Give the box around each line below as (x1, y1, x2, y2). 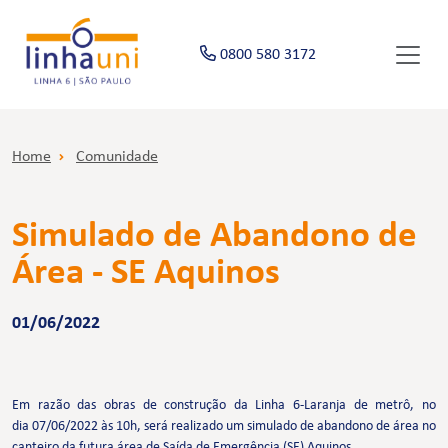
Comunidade (76, 149, 158, 166)
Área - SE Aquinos (12, 255, 280, 293)
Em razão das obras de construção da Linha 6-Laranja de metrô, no (12, 398, 436, 414)
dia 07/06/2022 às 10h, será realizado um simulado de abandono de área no (12, 419, 436, 435)
